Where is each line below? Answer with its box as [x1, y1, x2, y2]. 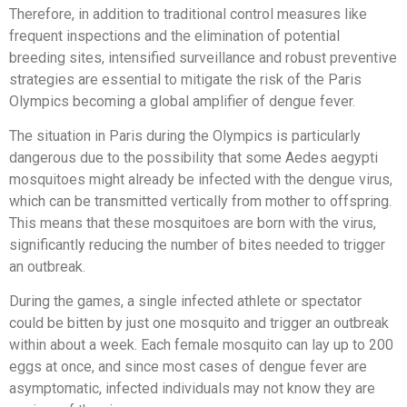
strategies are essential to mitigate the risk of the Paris [9, 70, 362, 88]
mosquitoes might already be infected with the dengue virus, [9, 171, 392, 189]
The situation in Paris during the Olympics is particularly [9, 127, 361, 145]
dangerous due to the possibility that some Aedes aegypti [9, 149, 378, 167]
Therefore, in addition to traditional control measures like [9, 5, 367, 23]
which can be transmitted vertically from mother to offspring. [9, 193, 392, 211]
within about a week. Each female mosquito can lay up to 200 [9, 336, 393, 354]
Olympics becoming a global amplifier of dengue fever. [9, 92, 355, 110]
